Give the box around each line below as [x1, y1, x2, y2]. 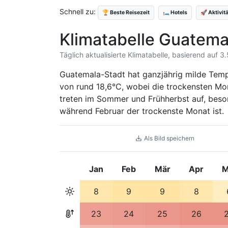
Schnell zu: [60, 7, 98, 16]
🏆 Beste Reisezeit [102, 9, 150, 16]
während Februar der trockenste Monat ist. [60, 106, 224, 116]
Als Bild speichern [142, 134, 194, 142]
